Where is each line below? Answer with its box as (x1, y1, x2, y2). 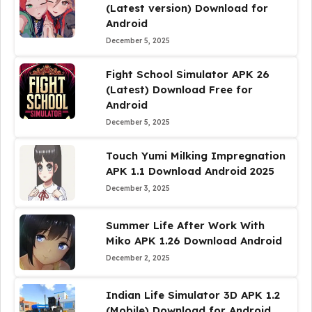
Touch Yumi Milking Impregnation (105, 149, 286, 162)
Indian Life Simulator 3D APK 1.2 (105, 288, 280, 302)
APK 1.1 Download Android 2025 (105, 164, 274, 178)
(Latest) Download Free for (105, 83, 253, 96)
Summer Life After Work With (105, 219, 265, 232)
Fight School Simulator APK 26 (105, 68, 270, 81)
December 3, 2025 (105, 184, 170, 193)
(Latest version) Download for (105, 1, 268, 15)
